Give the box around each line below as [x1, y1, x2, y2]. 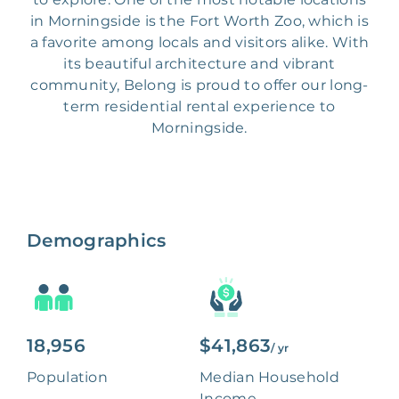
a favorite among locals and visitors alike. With [29, 34, 370, 52]
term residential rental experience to [63, 98, 336, 116]
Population [27, 369, 108, 387]
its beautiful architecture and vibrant [63, 55, 336, 73]
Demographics [27, 230, 167, 252]
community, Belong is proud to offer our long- [30, 77, 369, 94]
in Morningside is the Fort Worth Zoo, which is [30, 12, 369, 30]
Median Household [199, 369, 339, 387]
